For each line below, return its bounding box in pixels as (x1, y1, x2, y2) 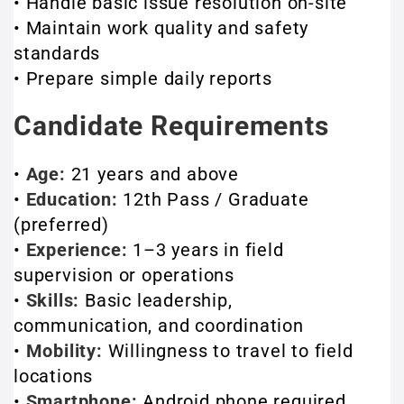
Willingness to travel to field (102, 340, 353, 362)
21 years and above (65, 163, 240, 185)
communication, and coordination (14, 315, 304, 336)
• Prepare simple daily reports (14, 68, 272, 89)
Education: (25, 188, 118, 210)
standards (14, 42, 101, 64)
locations (14, 365, 94, 387)
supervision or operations (14, 264, 235, 286)
